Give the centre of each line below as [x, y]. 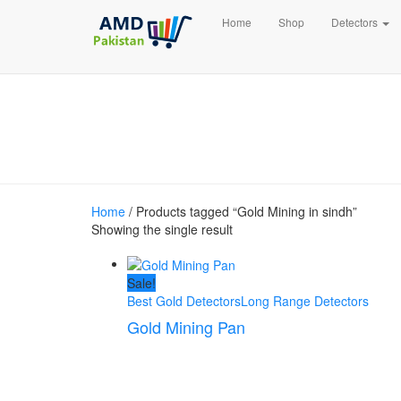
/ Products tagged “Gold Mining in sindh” [241, 211]
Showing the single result [162, 229]
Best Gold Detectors [184, 301]
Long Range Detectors [305, 301]
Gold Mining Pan [186, 327]
